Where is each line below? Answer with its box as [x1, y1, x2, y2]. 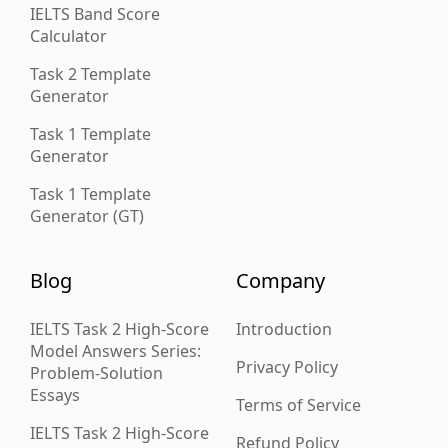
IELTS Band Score [30, 3, 160, 25]
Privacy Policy [236, 356, 338, 378]
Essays [30, 384, 80, 406]
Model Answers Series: [30, 340, 201, 362]
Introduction [236, 318, 332, 340]
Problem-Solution [30, 362, 163, 384]
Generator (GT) [30, 205, 144, 227]
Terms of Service [236, 394, 361, 416]
